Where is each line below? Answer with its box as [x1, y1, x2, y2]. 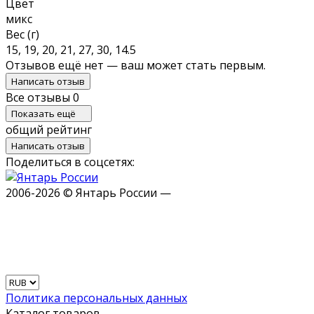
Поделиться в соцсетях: [6, 153, 135, 170]
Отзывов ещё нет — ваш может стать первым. [6, 57, 266, 73]
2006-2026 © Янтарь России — [6, 184, 171, 200]
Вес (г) [6, 26, 39, 42]
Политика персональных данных [6, 289, 187, 306]
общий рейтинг [6, 121, 92, 137]
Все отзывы [6, 89, 73, 105]
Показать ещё [11, 107, 78, 120]
